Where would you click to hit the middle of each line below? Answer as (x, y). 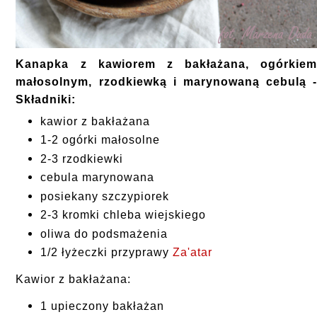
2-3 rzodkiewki (82, 158)
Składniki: (46, 99)
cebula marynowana (99, 178)
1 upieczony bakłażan (103, 306)
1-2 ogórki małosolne (100, 140)
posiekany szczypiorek (107, 196)
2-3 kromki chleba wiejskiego (125, 215)
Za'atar (195, 253)
